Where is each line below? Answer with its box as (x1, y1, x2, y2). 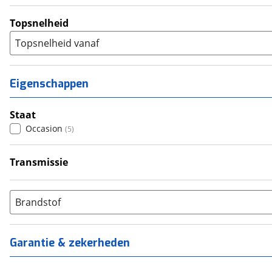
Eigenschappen (10, 76, 89, 91)
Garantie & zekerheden (10, 236, 130, 250)
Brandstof (15, 195, 61, 209)
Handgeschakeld (25, 170, 93, 182)
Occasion (25, 123, 63, 134)
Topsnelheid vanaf (15, 36, 99, 50)
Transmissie (10, 155, 68, 169)
